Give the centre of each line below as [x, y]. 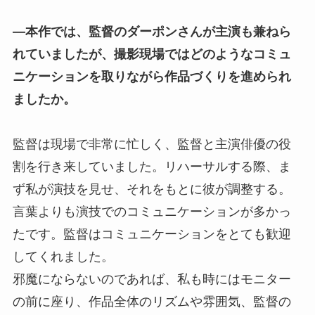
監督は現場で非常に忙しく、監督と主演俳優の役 [152, 144]
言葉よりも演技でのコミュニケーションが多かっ [152, 212]
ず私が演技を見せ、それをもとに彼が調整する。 [152, 189]
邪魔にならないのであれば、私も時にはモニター [152, 279]
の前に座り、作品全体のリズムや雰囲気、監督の [152, 302]
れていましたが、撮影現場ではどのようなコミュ [152, 54]
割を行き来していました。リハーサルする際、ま [152, 167]
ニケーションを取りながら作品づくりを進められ [152, 77]
